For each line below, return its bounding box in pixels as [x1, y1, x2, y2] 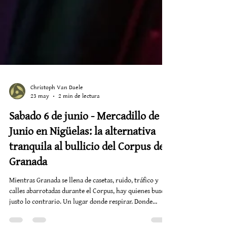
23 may [30, 120, 49, 128]
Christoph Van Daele [30, 111, 83, 119]
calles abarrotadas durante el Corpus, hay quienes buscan [9, 214, 171, 223]
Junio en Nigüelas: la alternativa [9, 153, 156, 166]
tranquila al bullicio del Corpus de [9, 168, 164, 181]
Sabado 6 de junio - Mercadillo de [9, 138, 159, 151]
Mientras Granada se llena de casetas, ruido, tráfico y [9, 204, 159, 212]
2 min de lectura [58, 120, 100, 128]
